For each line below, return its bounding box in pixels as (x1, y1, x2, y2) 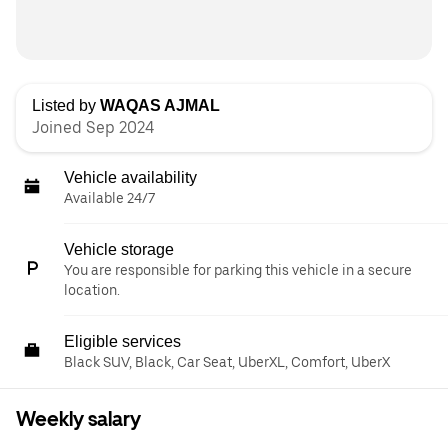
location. (64, 282, 120, 298)
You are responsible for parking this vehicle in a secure (64, 262, 412, 278)
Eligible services (64, 333, 181, 350)
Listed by (32, 97, 100, 114)
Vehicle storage (64, 241, 174, 258)
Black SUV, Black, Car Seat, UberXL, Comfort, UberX (64, 354, 390, 370)
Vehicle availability (64, 169, 197, 186)
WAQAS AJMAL (100, 97, 220, 114)
